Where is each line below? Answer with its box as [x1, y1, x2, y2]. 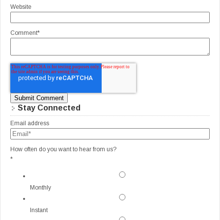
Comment [10, 29, 37, 37]
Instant [30, 207, 48, 214]
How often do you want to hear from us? [10, 146, 116, 153]
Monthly [30, 184, 51, 192]
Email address [10, 120, 49, 127]
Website [10, 3, 31, 11]
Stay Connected [18, 104, 81, 112]
